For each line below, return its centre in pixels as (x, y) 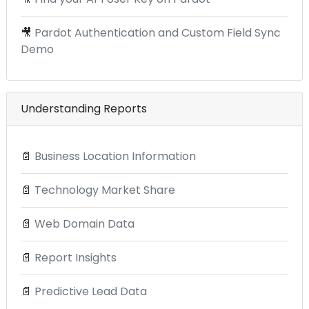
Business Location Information (115, 156)
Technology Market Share (105, 190)
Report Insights (76, 257)
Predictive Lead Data (91, 291)
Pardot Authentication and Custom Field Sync (158, 32)
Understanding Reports (84, 108)
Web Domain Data (84, 223)
